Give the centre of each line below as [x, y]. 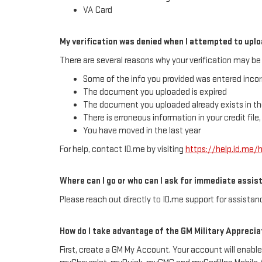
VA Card [98, 11]
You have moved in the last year [142, 131]
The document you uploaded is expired [155, 92]
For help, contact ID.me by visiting [123, 150]
